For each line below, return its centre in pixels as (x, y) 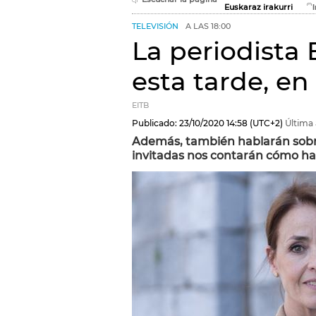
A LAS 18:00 (208, 26)
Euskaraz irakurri (259, 7)
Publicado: (154, 123)
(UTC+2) (265, 123)
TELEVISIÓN (155, 26)
